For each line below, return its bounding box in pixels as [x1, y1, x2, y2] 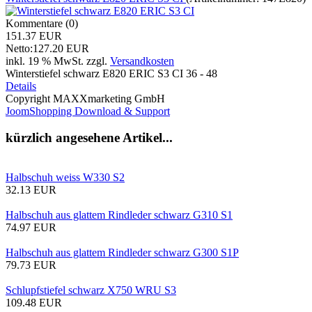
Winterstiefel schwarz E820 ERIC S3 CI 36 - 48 [6, 67, 217, 79]
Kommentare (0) [6, 17, 78, 29]
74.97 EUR [6, 221, 56, 233]
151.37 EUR [6, 29, 62, 42]
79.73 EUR [6, 258, 56, 271]
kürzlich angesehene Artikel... [6, 130, 173, 146]
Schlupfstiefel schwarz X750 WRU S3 [6, 283, 176, 296]
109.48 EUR [6, 296, 62, 309]
